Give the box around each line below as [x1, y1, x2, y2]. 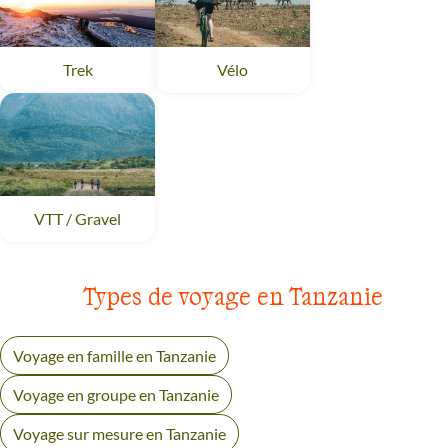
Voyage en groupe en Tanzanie [13, 385, 219, 405]
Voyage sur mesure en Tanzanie [13, 424, 226, 444]
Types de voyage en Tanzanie [83, 281, 383, 311]
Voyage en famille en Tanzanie [13, 346, 216, 366]
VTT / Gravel [34, 209, 121, 229]
